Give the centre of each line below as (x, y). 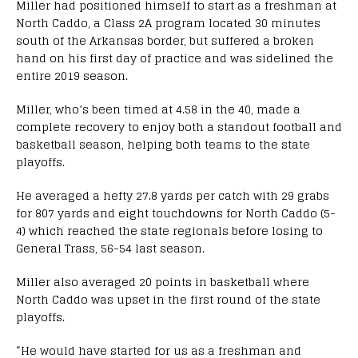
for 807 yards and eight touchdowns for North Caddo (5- (176, 213)
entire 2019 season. (72, 76)
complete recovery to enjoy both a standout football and (179, 127)
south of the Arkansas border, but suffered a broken (165, 41)
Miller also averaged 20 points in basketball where (163, 282)
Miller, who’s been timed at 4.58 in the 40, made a (158, 109)
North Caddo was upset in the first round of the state (168, 300)
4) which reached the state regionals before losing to (169, 231)
